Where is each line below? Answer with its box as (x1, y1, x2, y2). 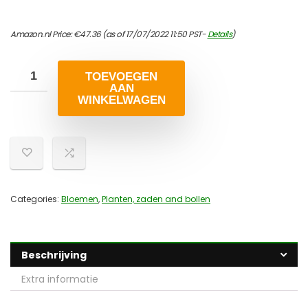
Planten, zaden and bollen (102, 193, 210, 206)
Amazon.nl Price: (10, 28, 74, 41)
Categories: (10, 193, 61, 206)
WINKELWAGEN (77, 93, 166, 107)
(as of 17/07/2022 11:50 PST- (100, 28, 208, 41)
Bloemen (61, 193, 98, 206)
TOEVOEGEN (85, 70, 157, 84)
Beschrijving (21, 248, 87, 263)
